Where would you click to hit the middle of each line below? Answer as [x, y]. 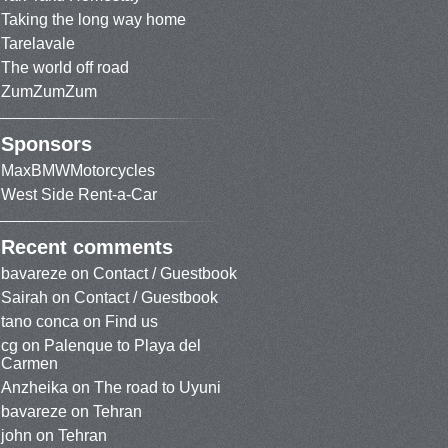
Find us [131, 321]
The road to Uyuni [157, 387]
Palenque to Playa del [122, 345]
